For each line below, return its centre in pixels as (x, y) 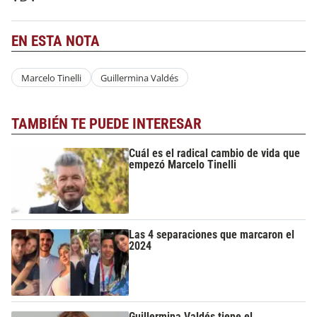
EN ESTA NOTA (56, 41)
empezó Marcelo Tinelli (183, 164)
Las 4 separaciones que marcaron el (212, 235)
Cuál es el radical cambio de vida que (215, 153)
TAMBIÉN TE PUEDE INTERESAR (106, 124)
